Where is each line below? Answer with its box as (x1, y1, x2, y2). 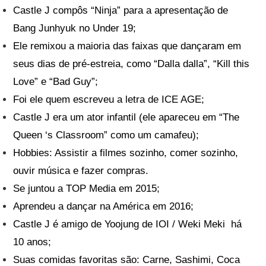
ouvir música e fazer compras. (13, 165, 149, 177)
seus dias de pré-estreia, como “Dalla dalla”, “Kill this (13, 58, 250, 70)
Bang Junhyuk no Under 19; (13, 23, 137, 34)
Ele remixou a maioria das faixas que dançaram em (13, 40, 242, 52)
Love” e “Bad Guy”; (13, 76, 99, 88)
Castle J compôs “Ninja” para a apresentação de (13, 5, 229, 17)
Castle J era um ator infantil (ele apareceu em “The (13, 112, 240, 123)
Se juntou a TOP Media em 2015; (13, 183, 160, 195)
